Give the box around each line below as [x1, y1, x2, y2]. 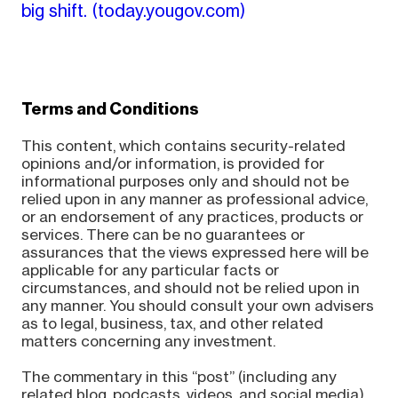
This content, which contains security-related [20, 136, 346, 155]
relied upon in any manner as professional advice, [20, 189, 368, 208]
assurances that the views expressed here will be [20, 243, 369, 261]
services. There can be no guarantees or [20, 225, 305, 243]
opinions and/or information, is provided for [20, 154, 324, 172]
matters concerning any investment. [20, 331, 275, 350]
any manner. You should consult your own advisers [20, 296, 374, 314]
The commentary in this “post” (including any [20, 367, 337, 386]
